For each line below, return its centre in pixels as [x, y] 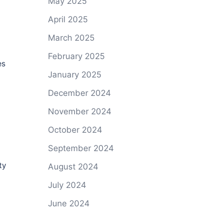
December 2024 [79, 93]
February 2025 [76, 56]
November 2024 [79, 111]
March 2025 [71, 38]
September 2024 [81, 148]
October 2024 [75, 130]
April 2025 [68, 19]
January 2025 [74, 75]
